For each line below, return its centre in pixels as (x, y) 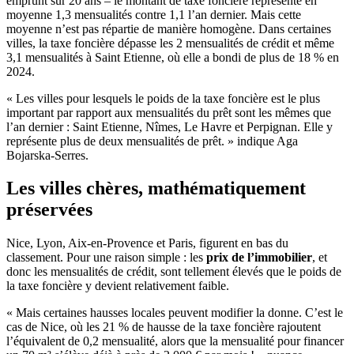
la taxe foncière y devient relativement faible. (118, 286)
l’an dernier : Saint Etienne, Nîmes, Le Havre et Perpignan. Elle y (169, 126)
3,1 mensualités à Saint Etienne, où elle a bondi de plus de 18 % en (173, 57)
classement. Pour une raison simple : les (105, 258)
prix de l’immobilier (258, 258)
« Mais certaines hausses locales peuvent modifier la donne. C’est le (175, 313)
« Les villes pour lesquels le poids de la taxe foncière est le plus (163, 98)
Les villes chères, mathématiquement (156, 188)
